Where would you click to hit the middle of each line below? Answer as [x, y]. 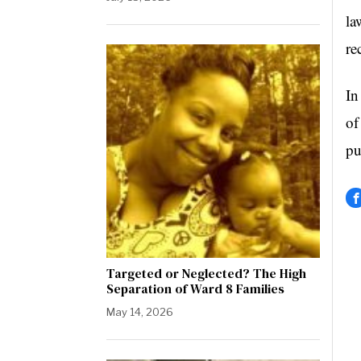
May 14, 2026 [140, 312]
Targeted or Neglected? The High [206, 273]
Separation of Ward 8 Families [195, 288]
